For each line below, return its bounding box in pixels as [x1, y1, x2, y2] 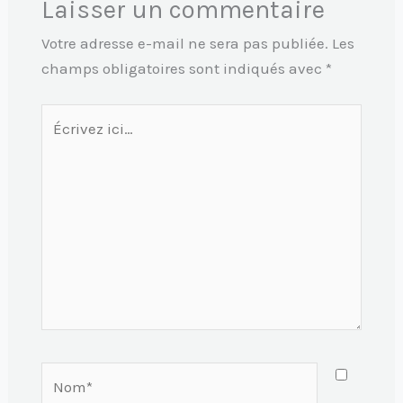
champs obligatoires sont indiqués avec [40, 59, 326, 78]
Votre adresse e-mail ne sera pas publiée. [40, 34, 328, 53]
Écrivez [40, 106, 91, 125]
